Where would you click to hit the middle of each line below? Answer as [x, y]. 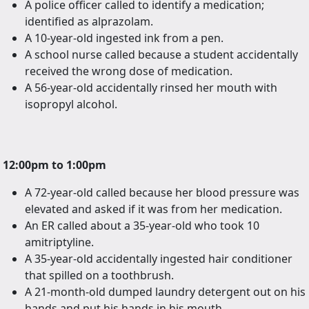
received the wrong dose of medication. [129, 71]
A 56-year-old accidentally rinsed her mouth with [151, 88]
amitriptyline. [59, 242]
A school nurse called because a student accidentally [161, 55]
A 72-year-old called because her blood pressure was [162, 193]
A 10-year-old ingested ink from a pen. [124, 38]
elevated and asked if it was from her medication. [153, 209]
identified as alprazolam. [89, 22]
